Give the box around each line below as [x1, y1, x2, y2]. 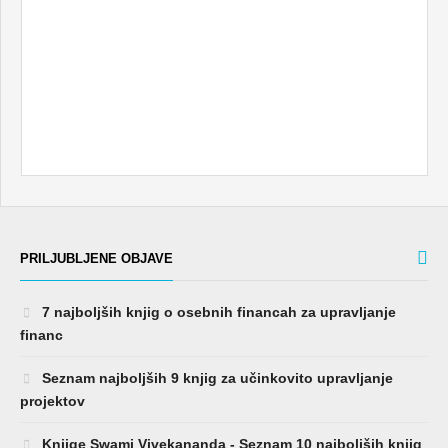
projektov [20, 393, 85, 410]
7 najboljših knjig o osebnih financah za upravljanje [38, 304, 396, 321]
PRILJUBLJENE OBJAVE [20, 251, 173, 267]
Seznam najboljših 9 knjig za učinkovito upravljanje [38, 370, 393, 387]
